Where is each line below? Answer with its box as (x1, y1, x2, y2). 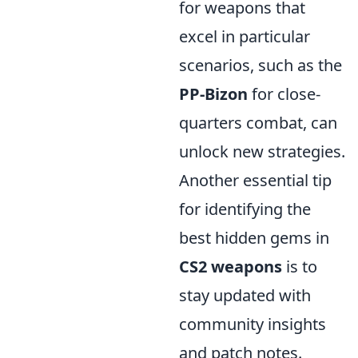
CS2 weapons (179, 256, 282, 277)
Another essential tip (179, 169, 332, 191)
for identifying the (179, 198, 311, 220)
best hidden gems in (179, 227, 329, 249)
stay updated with (179, 284, 311, 306)
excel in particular (179, 26, 310, 47)
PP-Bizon (179, 83, 248, 105)
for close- (248, 83, 320, 105)
